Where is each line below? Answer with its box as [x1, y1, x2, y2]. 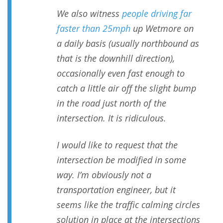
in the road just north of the [57, 97, 166, 110]
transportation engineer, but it [57, 184, 176, 196]
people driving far [122, 7, 192, 20]
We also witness [57, 7, 122, 20]
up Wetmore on [130, 22, 194, 35]
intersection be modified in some [57, 154, 186, 166]
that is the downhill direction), [57, 52, 175, 65]
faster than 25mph [57, 22, 130, 35]
